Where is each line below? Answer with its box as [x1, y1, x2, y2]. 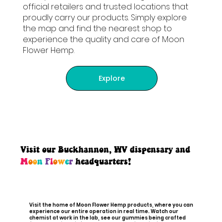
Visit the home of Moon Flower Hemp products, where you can [29, 201, 193, 208]
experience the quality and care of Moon [22, 34, 184, 46]
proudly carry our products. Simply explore [22, 12, 187, 24]
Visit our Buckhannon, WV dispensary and [20, 143, 191, 155]
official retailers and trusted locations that [22, 1, 188, 13]
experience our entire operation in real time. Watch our [29, 208, 178, 215]
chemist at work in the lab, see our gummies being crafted [29, 214, 186, 221]
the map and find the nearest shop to [22, 23, 172, 35]
